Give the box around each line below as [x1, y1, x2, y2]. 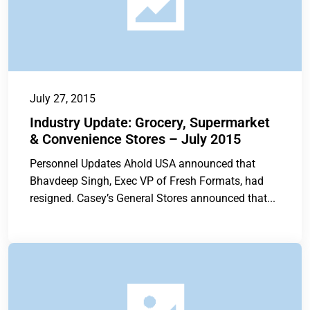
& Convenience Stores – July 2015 [30, 131, 241, 148]
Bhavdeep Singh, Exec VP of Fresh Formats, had [30, 174, 264, 188]
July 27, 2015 [30, 92, 95, 106]
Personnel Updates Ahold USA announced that [30, 157, 255, 171]
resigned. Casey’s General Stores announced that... [30, 192, 275, 206]
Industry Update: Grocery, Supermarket [30, 114, 270, 131]
